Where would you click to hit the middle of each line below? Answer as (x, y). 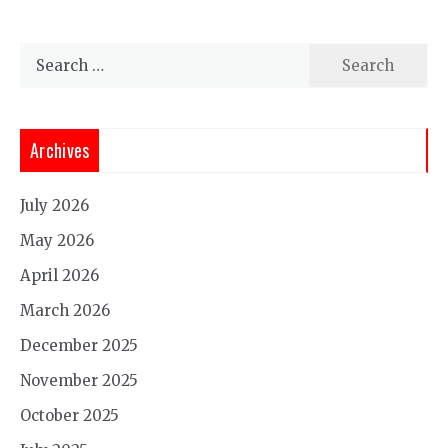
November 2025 (79, 380)
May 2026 (57, 240)
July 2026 (54, 205)
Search (45, 54)
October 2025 (69, 415)
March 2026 (65, 310)
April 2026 (59, 275)
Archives (60, 149)
